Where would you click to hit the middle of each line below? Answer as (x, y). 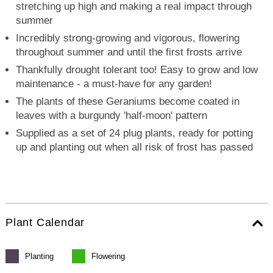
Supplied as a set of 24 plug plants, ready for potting (135, 133)
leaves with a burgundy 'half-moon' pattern (112, 115)
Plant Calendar (45, 222)
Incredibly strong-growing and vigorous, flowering (128, 38)
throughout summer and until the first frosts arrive (129, 52)
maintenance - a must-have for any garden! (114, 83)
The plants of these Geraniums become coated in (128, 101)
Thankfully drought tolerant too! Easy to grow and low (137, 69)
